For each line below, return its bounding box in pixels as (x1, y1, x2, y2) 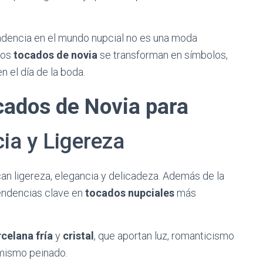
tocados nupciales (85, 187, 174, 199)
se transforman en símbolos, (97, 49, 228, 61)
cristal (63, 230, 94, 242)
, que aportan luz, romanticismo (94, 230, 234, 242)
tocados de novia (14, 49, 97, 61)
